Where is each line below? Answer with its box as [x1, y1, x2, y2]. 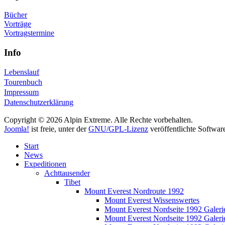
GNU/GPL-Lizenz [88, 125, 148, 134]
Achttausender [44, 169, 90, 178]
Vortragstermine [4, 28, 54, 37]
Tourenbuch [4, 78, 42, 87]
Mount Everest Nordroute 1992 [84, 187, 184, 196]
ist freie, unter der [29, 125, 88, 134]
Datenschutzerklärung [4, 98, 73, 107]
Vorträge [4, 19, 31, 28]
